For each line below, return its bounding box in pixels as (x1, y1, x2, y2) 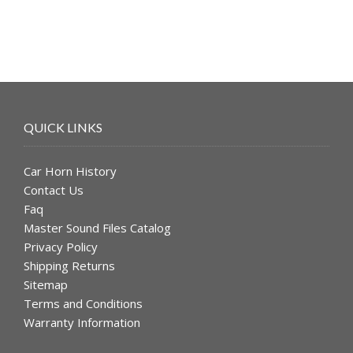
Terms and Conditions (24, 295, 143, 312)
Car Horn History (24, 163, 117, 180)
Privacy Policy (24, 239, 98, 255)
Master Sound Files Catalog (24, 220, 171, 236)
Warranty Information (24, 314, 140, 331)
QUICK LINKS (24, 120, 102, 136)
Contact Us (24, 182, 84, 199)
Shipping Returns (24, 258, 115, 274)
